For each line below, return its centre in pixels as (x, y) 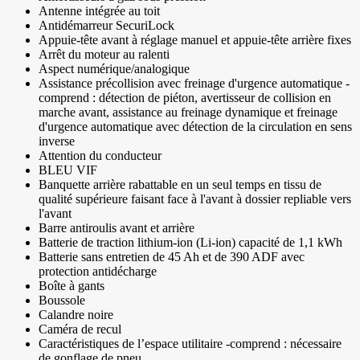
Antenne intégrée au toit (99, 11)
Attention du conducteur (100, 156)
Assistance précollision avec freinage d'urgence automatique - (194, 84)
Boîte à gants (72, 286)
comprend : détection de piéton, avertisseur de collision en (185, 98)
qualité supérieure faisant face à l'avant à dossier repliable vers (195, 199)
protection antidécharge (98, 272)
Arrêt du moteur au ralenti (104, 55)
